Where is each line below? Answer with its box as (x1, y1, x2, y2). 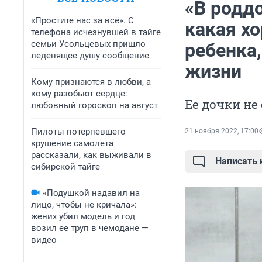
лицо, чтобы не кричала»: (31, 199, 137, 210)
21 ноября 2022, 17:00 (185, 127, 258, 136)
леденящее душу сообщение (31, 50, 149, 61)
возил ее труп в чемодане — (31, 223, 149, 233)
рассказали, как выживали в (31, 150, 151, 160)
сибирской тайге (31, 161, 100, 172)
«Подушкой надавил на (43, 188, 140, 198)
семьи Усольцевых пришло (31, 39, 146, 49)
